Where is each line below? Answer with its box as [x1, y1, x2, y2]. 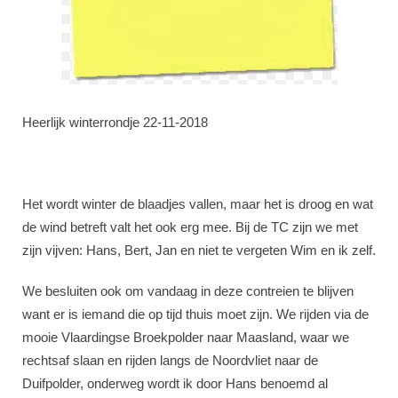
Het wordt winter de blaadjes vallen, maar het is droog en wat [22, 196, 373, 211]
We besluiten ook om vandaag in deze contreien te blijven [22, 283, 354, 298]
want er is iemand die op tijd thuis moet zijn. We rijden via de [22, 306, 369, 322]
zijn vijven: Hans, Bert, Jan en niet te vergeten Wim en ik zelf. [22, 243, 376, 258]
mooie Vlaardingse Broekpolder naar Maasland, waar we [22, 330, 349, 345]
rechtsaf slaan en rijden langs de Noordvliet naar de [22, 353, 318, 368]
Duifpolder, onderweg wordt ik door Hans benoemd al [22, 376, 328, 391]
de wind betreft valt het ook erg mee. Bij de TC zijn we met [22, 219, 358, 235]
